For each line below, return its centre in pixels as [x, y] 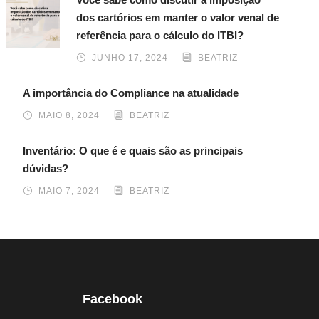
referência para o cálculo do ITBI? [160, 35]
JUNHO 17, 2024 [130, 57]
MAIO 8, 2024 [69, 115]
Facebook [113, 299]
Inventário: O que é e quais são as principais [133, 150]
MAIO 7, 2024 [69, 190]
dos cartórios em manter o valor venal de [178, 17]
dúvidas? [46, 168]
